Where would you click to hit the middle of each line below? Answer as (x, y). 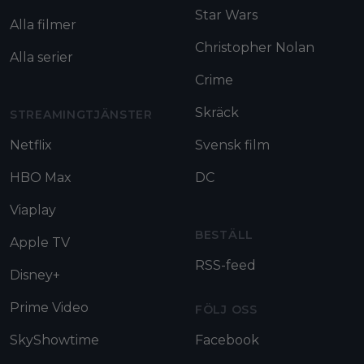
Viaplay (33, 210)
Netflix (31, 145)
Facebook (227, 340)
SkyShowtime (54, 340)
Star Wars (226, 15)
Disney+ (35, 275)
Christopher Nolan (255, 47)
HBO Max (41, 177)
